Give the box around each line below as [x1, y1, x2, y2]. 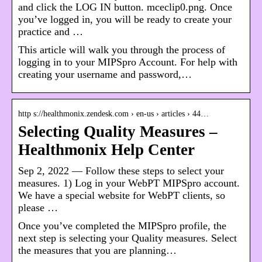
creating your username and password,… [18, 68, 192, 81]
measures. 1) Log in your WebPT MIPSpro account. [18, 177, 240, 189]
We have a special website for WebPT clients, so [18, 189, 225, 202]
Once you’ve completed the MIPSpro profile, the [18, 220, 226, 232]
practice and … [18, 26, 83, 38]
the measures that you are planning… [18, 244, 177, 257]
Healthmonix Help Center [18, 141, 195, 159]
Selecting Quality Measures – [18, 123, 218, 141]
